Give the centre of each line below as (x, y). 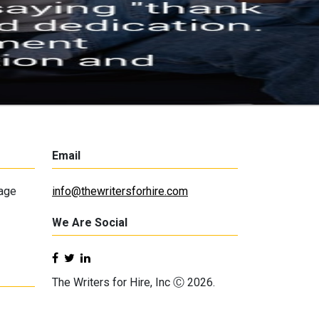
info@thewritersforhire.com (120, 191)
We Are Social (90, 223)
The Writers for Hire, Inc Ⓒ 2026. (134, 282)
